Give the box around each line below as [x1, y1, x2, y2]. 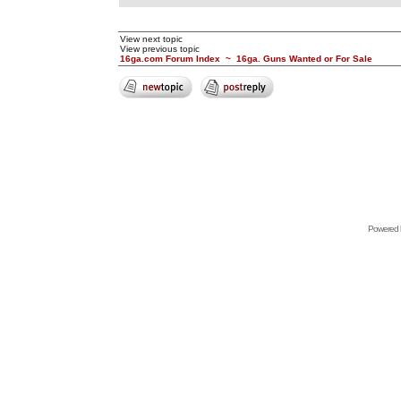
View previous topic [119, 44, 200, 54]
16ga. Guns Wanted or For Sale [235, 54, 372, 64]
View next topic [119, 34, 183, 44]
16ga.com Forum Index [119, 54, 220, 64]
